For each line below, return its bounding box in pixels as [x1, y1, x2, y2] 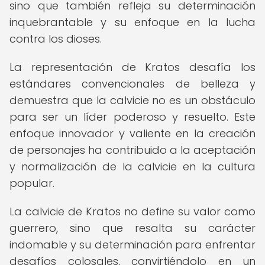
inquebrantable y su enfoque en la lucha [9, 15, 256, 30]
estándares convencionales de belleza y [9, 76, 256, 91]
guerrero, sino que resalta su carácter [9, 221, 256, 235]
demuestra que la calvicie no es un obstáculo [9, 93, 256, 108]
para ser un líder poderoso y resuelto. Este [9, 109, 256, 124]
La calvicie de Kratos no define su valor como [9, 204, 256, 219]
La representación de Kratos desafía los [9, 60, 256, 75]
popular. [9, 176, 54, 190]
